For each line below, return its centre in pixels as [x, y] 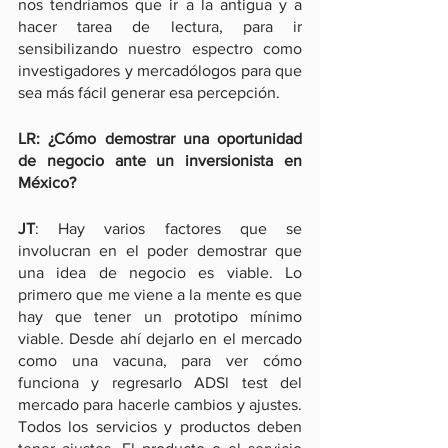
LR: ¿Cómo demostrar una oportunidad [160, 138]
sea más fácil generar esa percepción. [149, 92]
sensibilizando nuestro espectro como [160, 48]
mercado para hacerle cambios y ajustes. [160, 404]
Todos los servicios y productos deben [160, 426]
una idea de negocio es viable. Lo [160, 272]
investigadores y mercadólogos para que [160, 70]
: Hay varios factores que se [168, 228]
